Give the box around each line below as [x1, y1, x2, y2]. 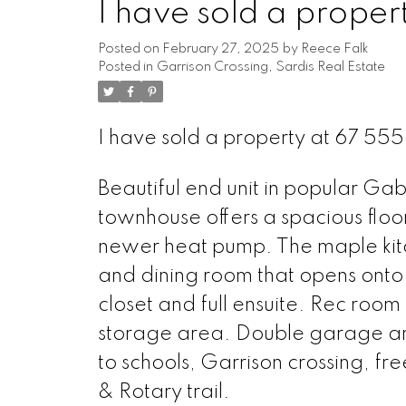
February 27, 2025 [161, 42, 279, 55]
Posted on [97, 42, 162, 55]
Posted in [97, 60, 153, 73]
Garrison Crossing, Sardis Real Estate [156, 60, 385, 73]
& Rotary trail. [97, 382, 230, 402]
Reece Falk [300, 42, 369, 55]
